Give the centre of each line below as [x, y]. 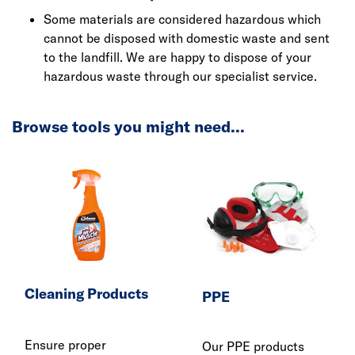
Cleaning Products [86, 293]
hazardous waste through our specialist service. [182, 76]
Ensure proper [65, 344]
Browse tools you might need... [128, 126]
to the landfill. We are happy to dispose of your [177, 57]
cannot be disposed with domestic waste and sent [187, 38]
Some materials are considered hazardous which [182, 19]
